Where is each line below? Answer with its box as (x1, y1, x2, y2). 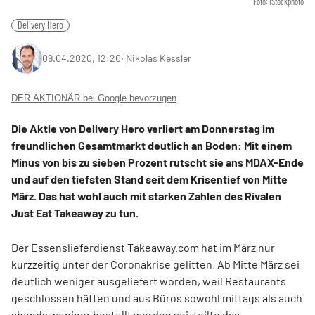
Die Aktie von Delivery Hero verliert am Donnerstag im (11, 122, 274, 135)
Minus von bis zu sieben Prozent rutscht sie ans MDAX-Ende (11, 155, 304, 169)
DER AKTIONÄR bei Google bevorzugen (11, 93, 176, 103)
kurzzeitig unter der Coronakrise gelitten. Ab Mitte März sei (11, 257, 300, 271)
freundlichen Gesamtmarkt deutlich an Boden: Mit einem (11, 139, 292, 152)
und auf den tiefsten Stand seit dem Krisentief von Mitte (11, 172, 288, 186)
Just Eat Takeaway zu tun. (11, 206, 139, 219)
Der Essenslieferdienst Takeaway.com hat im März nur (11, 240, 275, 254)
